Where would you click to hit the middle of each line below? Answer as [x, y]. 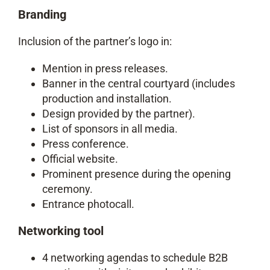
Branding [42, 14]
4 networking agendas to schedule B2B [135, 258]
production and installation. [107, 99]
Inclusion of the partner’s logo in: [95, 41]
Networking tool [61, 231]
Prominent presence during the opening [137, 174]
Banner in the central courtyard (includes [139, 83]
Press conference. [86, 144]
